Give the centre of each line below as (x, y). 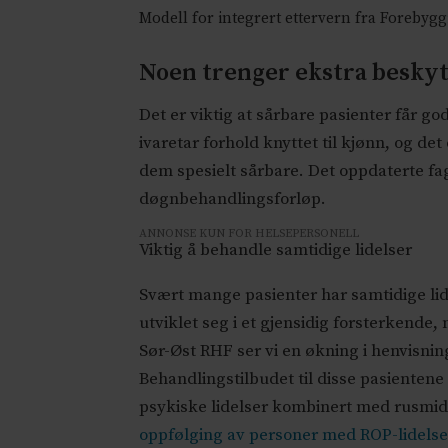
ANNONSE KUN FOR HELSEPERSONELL (249, 233)
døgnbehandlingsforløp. (233, 199)
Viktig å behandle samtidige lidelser (276, 250)
